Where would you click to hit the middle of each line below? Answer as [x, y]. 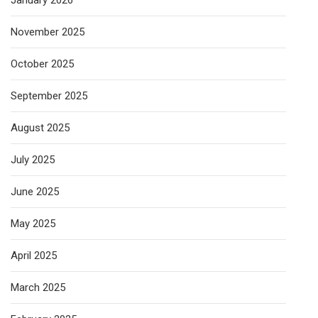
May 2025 [33, 224]
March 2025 [38, 287]
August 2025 [40, 128]
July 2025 [33, 160]
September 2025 [49, 96]
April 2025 [34, 256]
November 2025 [48, 32]
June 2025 [35, 192]
